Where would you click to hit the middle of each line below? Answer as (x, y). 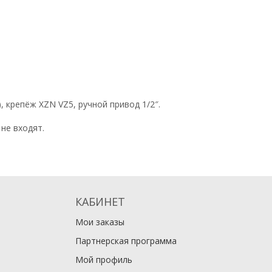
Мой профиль (104, 260)
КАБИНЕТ (100, 202)
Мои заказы (100, 222)
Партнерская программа (126, 241)
